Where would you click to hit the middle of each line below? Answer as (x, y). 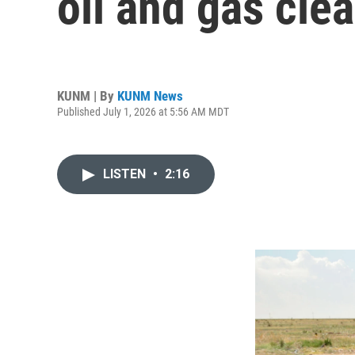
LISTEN (126, 174)
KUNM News (150, 95)
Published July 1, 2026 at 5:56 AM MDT (143, 111)
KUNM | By (87, 95)
